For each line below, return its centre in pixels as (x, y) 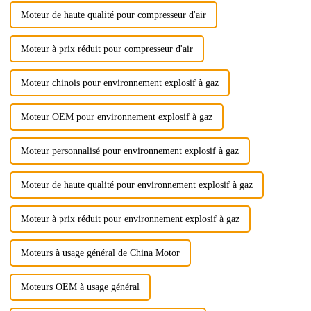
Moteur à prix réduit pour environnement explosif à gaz (130, 219)
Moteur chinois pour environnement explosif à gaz (119, 83)
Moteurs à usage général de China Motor (100, 253)
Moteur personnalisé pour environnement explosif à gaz (129, 151)
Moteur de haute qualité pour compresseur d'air (113, 15)
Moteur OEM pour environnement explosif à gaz (116, 117)
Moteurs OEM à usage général (80, 287)
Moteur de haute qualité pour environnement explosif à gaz (136, 185)
